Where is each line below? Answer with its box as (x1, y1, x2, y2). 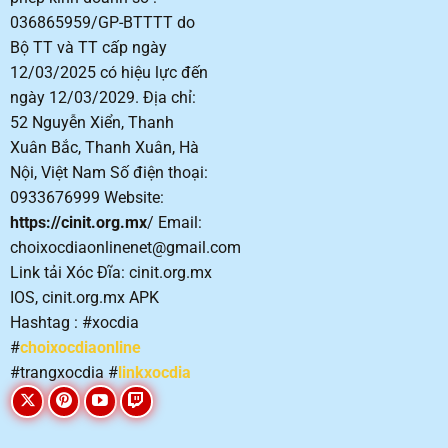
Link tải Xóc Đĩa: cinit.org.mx (9, 262, 212, 282)
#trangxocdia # (9, 362, 118, 382)
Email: (153, 212, 202, 232)
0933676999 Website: (9, 187, 164, 207)
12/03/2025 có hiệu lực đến (9, 62, 208, 82)
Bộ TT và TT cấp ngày (9, 37, 167, 57)
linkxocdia (117, 362, 191, 382)
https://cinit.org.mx (9, 212, 147, 232)
